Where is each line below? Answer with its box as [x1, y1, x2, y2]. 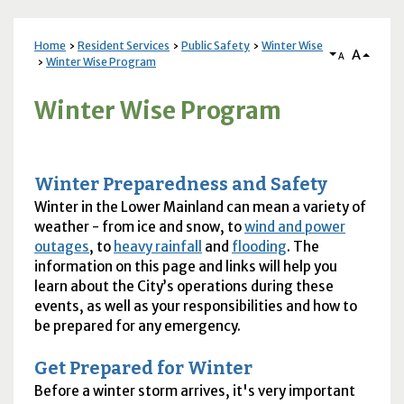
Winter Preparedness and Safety [33, 173, 327, 195]
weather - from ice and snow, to [33, 217, 244, 235]
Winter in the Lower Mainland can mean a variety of [33, 197, 366, 216]
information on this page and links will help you [33, 257, 337, 275]
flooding [231, 237, 287, 255]
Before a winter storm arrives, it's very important [33, 382, 355, 400]
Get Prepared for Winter [33, 358, 256, 380]
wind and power [243, 217, 345, 235]
